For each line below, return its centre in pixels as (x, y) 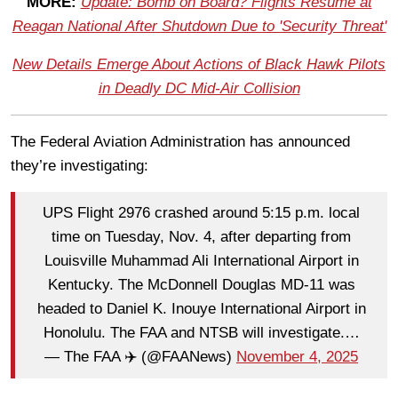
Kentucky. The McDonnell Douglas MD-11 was (201, 285)
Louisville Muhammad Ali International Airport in (201, 261)
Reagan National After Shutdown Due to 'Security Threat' (199, 26)
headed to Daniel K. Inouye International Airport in (201, 309)
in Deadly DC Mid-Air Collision (199, 88)
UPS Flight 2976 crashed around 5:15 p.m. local (201, 213)
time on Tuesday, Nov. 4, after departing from (201, 237)
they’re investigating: (80, 165)
